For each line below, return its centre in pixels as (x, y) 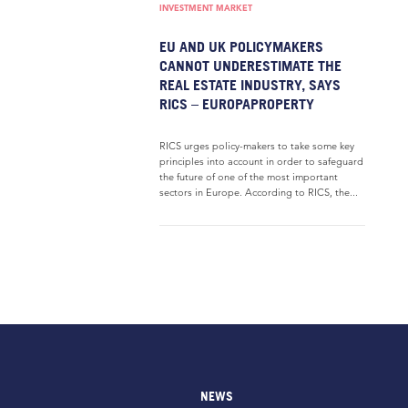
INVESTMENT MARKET (206, 8)
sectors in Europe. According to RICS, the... (259, 192)
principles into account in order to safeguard (261, 161)
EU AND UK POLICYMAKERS (241, 46)
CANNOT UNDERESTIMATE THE (250, 66)
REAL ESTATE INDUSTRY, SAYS (250, 85)
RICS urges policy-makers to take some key (257, 146)
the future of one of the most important (249, 177)
